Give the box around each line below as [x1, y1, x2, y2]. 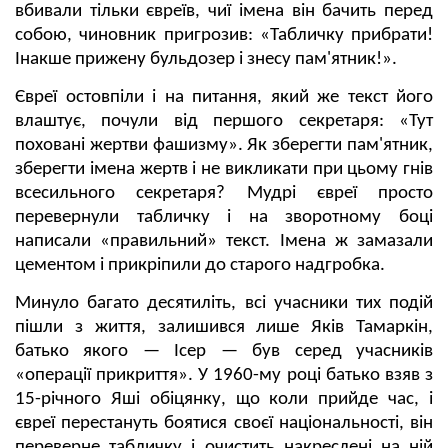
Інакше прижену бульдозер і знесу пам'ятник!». [15, 49, 397, 69]
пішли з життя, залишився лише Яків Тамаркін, [15, 317, 433, 337]
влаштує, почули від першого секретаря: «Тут [15, 111, 433, 131]
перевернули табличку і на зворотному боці [15, 207, 433, 227]
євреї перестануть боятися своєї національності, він [15, 413, 433, 433]
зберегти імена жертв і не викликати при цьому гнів [15, 159, 433, 179]
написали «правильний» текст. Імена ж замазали [15, 231, 433, 251]
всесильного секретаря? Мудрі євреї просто [15, 183, 433, 203]
